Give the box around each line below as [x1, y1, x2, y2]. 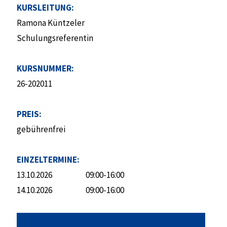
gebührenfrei [16, 124, 65, 135]
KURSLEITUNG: [16, 2, 74, 13]
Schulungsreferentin [16, 32, 93, 44]
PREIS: [16, 108, 42, 120]
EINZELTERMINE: [16, 154, 80, 165]
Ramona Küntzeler [16, 17, 85, 28]
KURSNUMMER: [16, 63, 74, 74]
